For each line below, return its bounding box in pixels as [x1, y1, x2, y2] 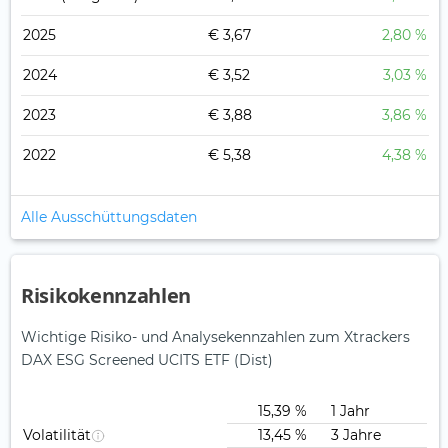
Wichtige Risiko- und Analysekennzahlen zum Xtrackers [21, 328, 410, 347]
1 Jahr [327, 402, 370, 421]
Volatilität [23, 426, 91, 445]
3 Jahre [327, 426, 381, 445]
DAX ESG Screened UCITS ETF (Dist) [21, 351, 273, 370]
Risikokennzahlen [21, 282, 192, 310]
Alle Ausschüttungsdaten [21, 208, 197, 227]
